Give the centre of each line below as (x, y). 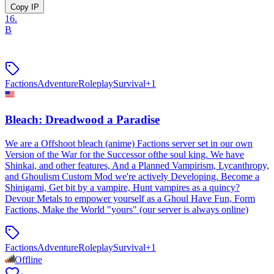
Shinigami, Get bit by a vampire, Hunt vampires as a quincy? (122, 187)
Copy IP (24, 7)
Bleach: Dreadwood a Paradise (82, 119)
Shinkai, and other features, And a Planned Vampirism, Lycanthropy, (137, 165)
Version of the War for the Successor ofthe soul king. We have (124, 154)
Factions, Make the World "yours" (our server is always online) (127, 209)
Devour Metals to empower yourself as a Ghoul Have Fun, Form (130, 198)
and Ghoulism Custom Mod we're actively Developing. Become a (132, 176)
